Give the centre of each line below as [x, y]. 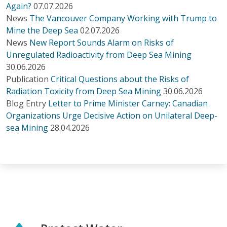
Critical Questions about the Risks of [120, 79]
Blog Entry [26, 104]
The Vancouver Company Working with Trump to [123, 18]
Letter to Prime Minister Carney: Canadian [128, 104]
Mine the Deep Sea [42, 31]
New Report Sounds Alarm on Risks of [102, 43]
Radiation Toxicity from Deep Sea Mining [84, 91]
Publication [27, 79]
